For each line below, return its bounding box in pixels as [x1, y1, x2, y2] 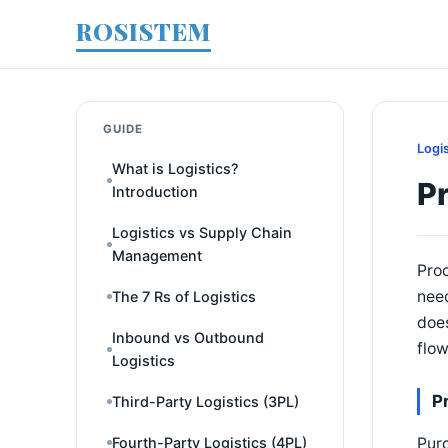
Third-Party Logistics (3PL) [112, 393, 299, 410]
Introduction [112, 183, 198, 200]
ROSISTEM [76, 15, 211, 47]
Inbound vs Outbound [112, 329, 264, 346]
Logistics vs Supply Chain [112, 224, 292, 241]
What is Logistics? [112, 160, 239, 177]
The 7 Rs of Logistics [112, 288, 256, 305]
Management [112, 247, 202, 264]
